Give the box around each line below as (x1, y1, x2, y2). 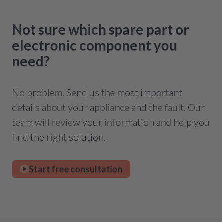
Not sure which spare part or (12, 21, 189, 38)
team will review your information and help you (12, 116, 210, 128)
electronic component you (12, 37, 177, 54)
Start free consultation (29, 163, 122, 174)
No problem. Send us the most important (12, 86, 182, 98)
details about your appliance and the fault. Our (12, 101, 205, 113)
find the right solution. (12, 131, 106, 143)
